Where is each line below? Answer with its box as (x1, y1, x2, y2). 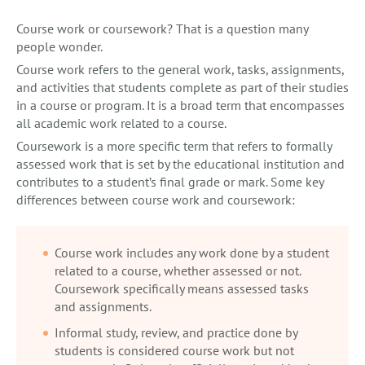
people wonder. (16, 38, 103, 55)
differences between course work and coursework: (16, 191, 295, 209)
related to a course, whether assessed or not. (55, 262, 301, 279)
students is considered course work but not (55, 342, 294, 359)
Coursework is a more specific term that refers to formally (16, 138, 332, 155)
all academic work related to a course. (16, 115, 226, 132)
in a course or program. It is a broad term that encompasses (16, 97, 345, 114)
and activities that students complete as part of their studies (16, 79, 349, 96)
